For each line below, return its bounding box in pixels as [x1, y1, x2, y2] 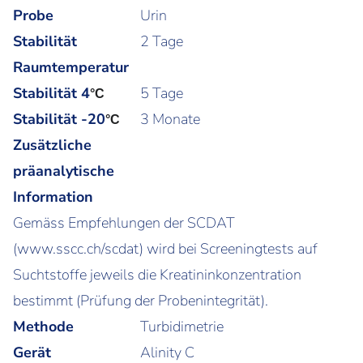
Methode [13, 316, 74, 336]
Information [13, 186, 93, 207]
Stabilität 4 [13, 83, 90, 103]
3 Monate [140, 109, 201, 129]
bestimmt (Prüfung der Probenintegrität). [13, 290, 268, 310]
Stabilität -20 [13, 109, 105, 129]
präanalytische [13, 160, 114, 181]
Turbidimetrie [140, 316, 224, 336]
